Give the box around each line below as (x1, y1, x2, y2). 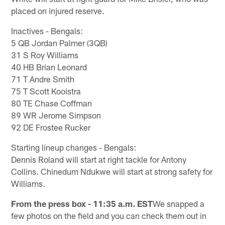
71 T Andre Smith (11, 73, 75, 84)
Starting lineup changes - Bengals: (11, 142, 137, 152)
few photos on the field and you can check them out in (11, 210, 207, 220)
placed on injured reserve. (11, 5, 105, 16)
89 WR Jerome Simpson (11, 109, 101, 120)
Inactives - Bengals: (11, 25, 83, 36)
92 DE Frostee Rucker (11, 122, 91, 132)
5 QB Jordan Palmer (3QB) (11, 37, 108, 48)
